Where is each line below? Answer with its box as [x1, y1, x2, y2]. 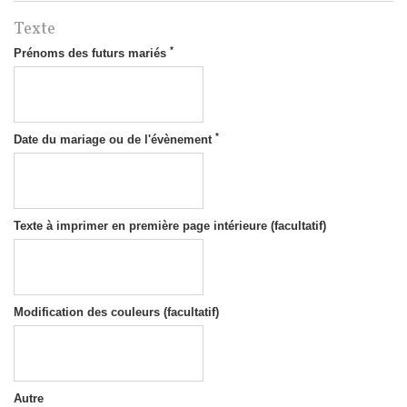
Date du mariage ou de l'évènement [14, 133, 215, 147]
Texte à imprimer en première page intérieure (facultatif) [14, 219, 326, 233]
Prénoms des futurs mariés [14, 46, 170, 61]
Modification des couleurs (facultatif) [14, 305, 219, 320]
